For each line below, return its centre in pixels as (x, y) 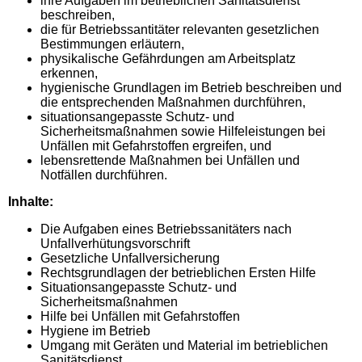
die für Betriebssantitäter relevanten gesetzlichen (180, 30)
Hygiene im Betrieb (95, 330)
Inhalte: (31, 202)
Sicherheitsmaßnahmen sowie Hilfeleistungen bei (183, 132)
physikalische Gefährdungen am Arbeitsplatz (168, 59)
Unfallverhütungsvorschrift (115, 244)
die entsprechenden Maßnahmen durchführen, (173, 103)
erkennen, (69, 74)
